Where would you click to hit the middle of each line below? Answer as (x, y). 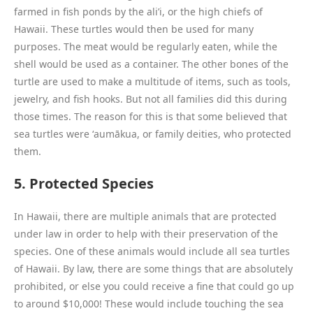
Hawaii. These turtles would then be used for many (134, 29)
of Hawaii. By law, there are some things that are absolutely (153, 269)
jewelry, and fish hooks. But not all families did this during (151, 99)
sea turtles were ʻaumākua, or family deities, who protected (153, 134)
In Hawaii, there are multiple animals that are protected (145, 217)
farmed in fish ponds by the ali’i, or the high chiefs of (138, 12)
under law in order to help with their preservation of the (146, 234)
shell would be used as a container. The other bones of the (151, 64)
